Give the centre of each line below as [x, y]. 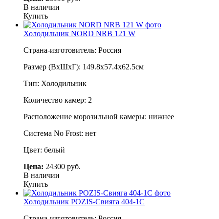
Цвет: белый [44, 150]
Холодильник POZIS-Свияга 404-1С [84, 201]
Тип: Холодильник [55, 83]
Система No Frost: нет [60, 133]
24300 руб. [62, 166]
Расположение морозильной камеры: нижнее [99, 116]
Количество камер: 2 [58, 100]
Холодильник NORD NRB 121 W [79, 33]
